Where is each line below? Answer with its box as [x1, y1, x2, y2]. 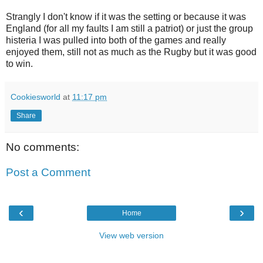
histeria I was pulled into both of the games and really [6, 35, 226, 45]
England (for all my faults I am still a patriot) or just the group [6, 23, 253, 33]
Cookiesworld [11, 92, 60, 102]
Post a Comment [6, 166, 90, 179]
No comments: [6, 140, 79, 153]
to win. [6, 58, 33, 69]
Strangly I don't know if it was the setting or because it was [6, 11, 246, 22]
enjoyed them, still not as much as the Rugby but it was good [6, 46, 257, 57]
